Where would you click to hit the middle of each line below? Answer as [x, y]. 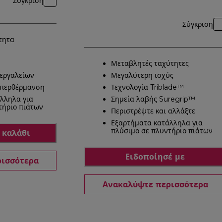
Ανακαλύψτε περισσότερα [155, 184]
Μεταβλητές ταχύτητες [150, 64]
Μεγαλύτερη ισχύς [142, 76]
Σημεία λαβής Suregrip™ [153, 99]
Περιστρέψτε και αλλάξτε [153, 111]
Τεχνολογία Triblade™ [147, 87]
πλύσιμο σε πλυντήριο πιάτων [162, 131]
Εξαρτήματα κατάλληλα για [157, 123]
